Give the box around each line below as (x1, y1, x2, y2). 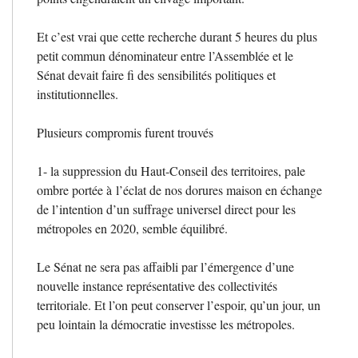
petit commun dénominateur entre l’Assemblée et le (37, 46, 293, 64)
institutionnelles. (37, 85, 118, 102)
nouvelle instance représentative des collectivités (37, 276, 277, 294)
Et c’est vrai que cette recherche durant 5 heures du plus (37, 27, 317, 45)
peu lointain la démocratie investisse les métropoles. (37, 315, 295, 332)
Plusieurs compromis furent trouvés (37, 123, 213, 141)
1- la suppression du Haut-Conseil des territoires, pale (37, 161, 305, 179)
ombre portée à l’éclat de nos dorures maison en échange (37, 181, 322, 198)
